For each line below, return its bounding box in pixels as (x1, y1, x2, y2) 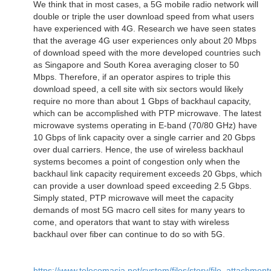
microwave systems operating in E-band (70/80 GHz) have (33, 120, 257, 131)
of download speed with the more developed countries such (33, 48, 261, 58)
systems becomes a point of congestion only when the (33, 157, 240, 167)
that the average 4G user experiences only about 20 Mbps (33, 36, 256, 46)
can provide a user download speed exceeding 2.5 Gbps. (33, 181, 252, 191)
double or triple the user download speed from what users (33, 11, 254, 22)
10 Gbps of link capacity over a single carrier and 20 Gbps (33, 132, 255, 143)
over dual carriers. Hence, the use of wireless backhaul (33, 145, 243, 155)
